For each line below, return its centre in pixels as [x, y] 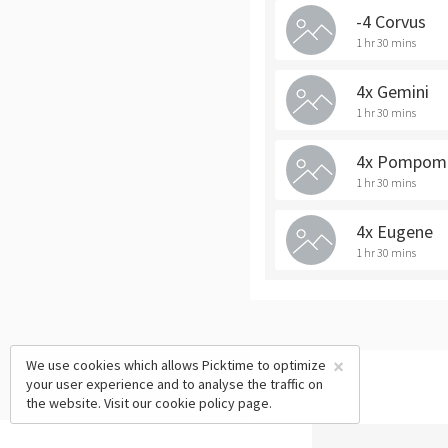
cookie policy [195, 403]
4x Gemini [392, 91]
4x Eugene [394, 231]
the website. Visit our [90, 403]
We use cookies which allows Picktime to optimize [176, 365]
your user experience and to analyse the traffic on [174, 384]
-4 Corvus [391, 21]
